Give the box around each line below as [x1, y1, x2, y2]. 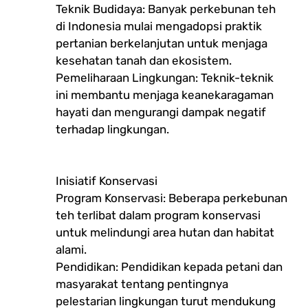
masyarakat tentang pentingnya [56, 276, 228, 291]
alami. [56, 242, 87, 256]
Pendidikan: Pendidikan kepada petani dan [56, 259, 283, 274]
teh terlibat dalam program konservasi [56, 208, 261, 222]
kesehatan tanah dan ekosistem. [56, 53, 232, 67]
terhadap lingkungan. [56, 122, 169, 136]
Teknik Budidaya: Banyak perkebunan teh [56, 1, 276, 16]
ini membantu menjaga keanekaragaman [56, 87, 274, 102]
